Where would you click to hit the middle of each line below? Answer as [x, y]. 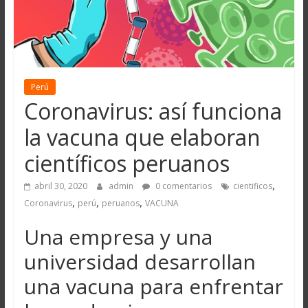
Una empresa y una [118, 237]
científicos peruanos [126, 164]
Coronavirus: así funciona [153, 111]
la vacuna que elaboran [142, 137]
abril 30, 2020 [60, 186]
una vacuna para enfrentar [153, 287]
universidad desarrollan [140, 262]
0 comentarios [182, 186]
